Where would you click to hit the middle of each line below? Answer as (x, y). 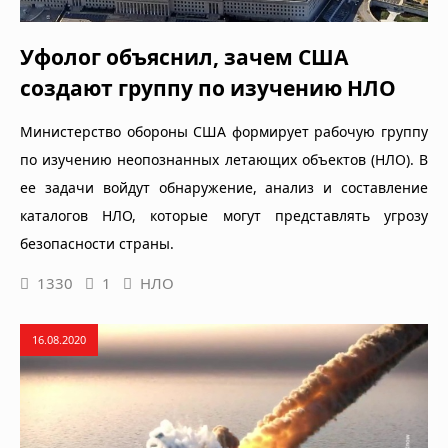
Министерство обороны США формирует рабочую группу (224, 131)
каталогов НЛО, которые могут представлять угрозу (224, 215)
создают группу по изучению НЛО (208, 87)
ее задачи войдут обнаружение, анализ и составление (224, 187)
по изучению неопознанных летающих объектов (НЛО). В (224, 159)
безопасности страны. (97, 243)
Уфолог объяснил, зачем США (184, 56)
